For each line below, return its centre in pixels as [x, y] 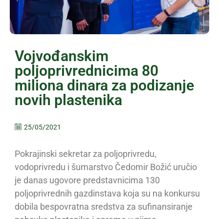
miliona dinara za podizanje [104, 86]
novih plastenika [68, 100]
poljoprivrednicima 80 [87, 71]
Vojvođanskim [62, 56]
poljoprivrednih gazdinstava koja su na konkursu [107, 194]
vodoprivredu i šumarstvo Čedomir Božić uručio [106, 167]
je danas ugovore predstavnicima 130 [87, 180]
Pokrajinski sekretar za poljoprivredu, [86, 154]
